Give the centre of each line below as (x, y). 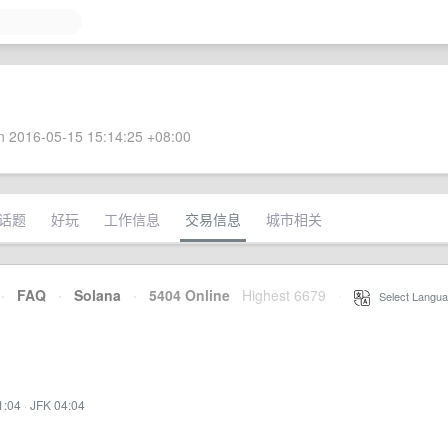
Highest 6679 (284, 295)
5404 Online (183, 295)
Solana (97, 295)
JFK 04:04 (57, 404)
